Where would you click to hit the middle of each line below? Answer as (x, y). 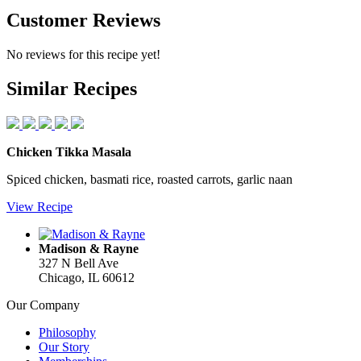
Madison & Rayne (89, 248)
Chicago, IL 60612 (87, 277)
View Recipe (39, 206)
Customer (47, 20)
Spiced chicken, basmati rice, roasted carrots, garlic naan (149, 179)
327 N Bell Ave (79, 263)
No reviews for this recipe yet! (83, 54)
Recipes (103, 88)
